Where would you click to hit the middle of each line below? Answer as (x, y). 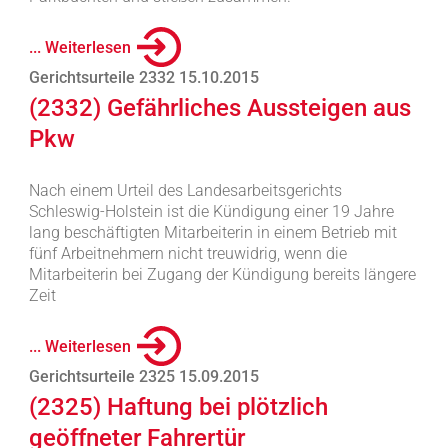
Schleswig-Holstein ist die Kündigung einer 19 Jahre (211, 211)
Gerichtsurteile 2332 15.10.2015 (143, 77)
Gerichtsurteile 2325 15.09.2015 (143, 376)
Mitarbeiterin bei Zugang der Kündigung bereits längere (222, 274)
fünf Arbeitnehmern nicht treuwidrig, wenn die (187, 253)
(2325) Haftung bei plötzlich (178, 407)
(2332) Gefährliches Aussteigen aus (219, 108)
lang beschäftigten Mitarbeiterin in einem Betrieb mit (212, 232)
